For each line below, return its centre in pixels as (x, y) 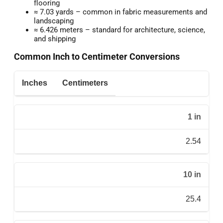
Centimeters (85, 83)
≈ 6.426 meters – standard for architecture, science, (119, 30)
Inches (35, 83)
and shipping (55, 39)
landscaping (54, 21)
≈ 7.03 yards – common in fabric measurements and (120, 12)
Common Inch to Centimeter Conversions (97, 57)
